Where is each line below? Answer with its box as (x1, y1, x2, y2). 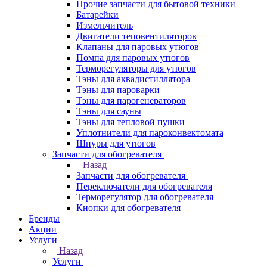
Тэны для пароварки (76, 85, 160, 95)
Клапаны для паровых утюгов (76, 42, 199, 52)
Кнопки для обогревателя (76, 203, 181, 213)
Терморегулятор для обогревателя (76, 192, 213, 202)
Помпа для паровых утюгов (76, 52, 190, 63)
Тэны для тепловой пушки (76, 117, 185, 127)
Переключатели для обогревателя (76, 181, 212, 191)
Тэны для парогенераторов (76, 95, 186, 105)
